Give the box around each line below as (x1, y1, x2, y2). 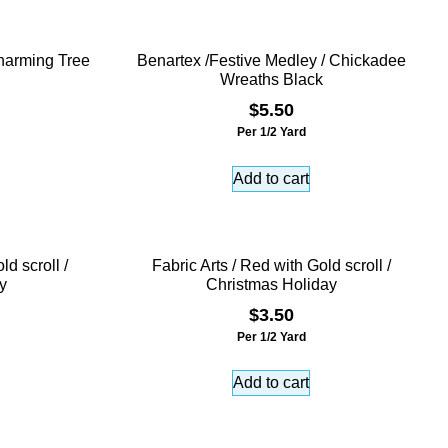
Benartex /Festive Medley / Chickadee (136, 51, 406, 69)
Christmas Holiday (205, 275, 337, 293)
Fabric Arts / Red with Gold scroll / (151, 256, 391, 274)
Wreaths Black (219, 70, 323, 88)
